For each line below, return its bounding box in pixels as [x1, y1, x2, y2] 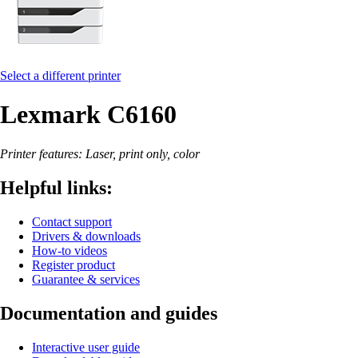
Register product [32, 257, 115, 272]
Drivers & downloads [32, 229, 141, 243]
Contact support [32, 214, 112, 229]
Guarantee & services [32, 272, 140, 286]
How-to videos [32, 243, 107, 257]
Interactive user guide [32, 340, 140, 354]
